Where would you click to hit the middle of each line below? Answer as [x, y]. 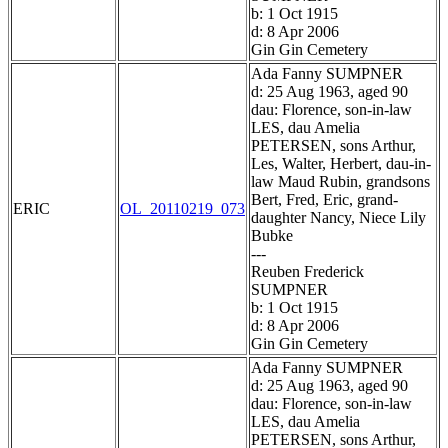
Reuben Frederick [307, 272]
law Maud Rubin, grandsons [340, 182]
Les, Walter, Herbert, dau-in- [341, 164]
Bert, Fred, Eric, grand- [324, 200]
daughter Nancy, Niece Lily [338, 218]
